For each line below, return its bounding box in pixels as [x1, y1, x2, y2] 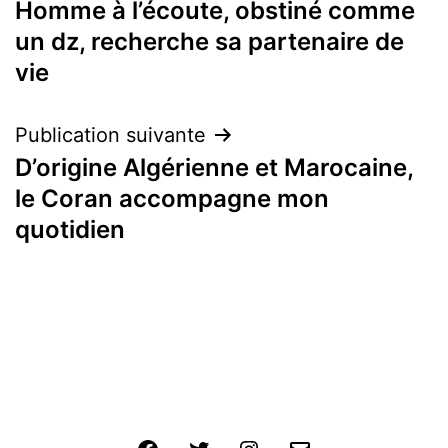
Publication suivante [15, 122, 206, 147]
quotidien [15, 214, 125, 244]
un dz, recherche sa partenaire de [15, 26, 404, 56]
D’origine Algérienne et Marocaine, [15, 152, 413, 182]
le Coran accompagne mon [15, 183, 329, 213]
